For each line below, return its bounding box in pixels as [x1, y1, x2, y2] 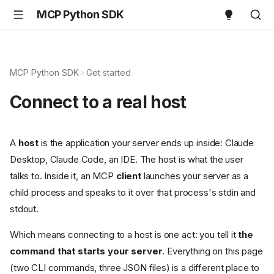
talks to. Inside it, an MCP [10, 170, 116, 182]
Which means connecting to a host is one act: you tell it [10, 229, 239, 241]
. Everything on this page [162, 245, 263, 257]
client [116, 170, 141, 182]
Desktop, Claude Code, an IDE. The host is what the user [10, 154, 243, 166]
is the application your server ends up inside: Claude [39, 137, 254, 149]
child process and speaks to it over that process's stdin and [10, 187, 256, 199]
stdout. [10, 203, 39, 215]
